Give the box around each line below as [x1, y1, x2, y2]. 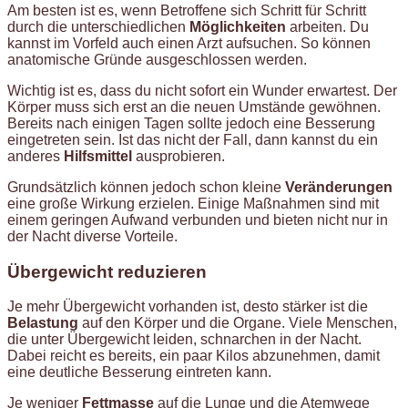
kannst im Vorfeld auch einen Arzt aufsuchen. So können [7, 36, 371, 52]
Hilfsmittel [64, 148, 132, 165]
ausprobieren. [132, 148, 225, 165]
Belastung [7, 315, 78, 331]
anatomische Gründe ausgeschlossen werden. [7, 52, 307, 68]
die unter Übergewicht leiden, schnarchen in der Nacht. [7, 331, 362, 348]
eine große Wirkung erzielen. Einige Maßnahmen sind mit [7, 196, 379, 212]
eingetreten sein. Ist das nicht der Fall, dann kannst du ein [7, 132, 378, 148]
